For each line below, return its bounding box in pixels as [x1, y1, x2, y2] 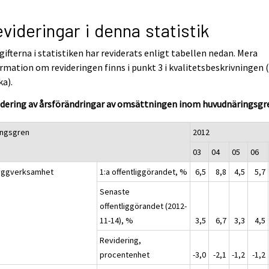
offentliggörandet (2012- [100, 201, 187, 212]
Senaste [100, 186, 130, 198]
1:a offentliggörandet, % [100, 166, 188, 178]
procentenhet [100, 249, 150, 261]
